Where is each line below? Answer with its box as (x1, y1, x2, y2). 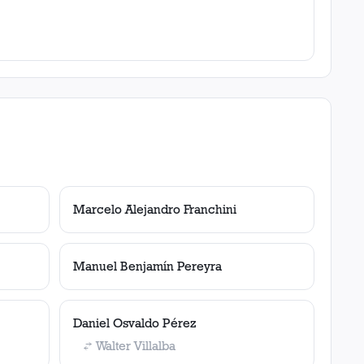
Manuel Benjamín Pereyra (73, 258, 222, 274)
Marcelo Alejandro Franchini (73, 201, 236, 217)
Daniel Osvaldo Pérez (73, 315, 197, 331)
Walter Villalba (96, 338, 175, 353)
